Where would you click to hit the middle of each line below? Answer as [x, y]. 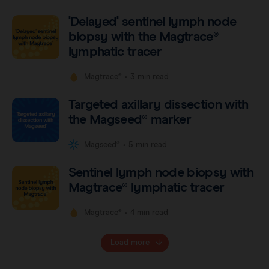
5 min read [147, 145]
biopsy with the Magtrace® [144, 37]
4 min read [149, 213]
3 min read [149, 77]
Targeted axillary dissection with [158, 105]
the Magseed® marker [130, 120]
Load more [130, 243]
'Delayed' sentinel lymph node [152, 22]
